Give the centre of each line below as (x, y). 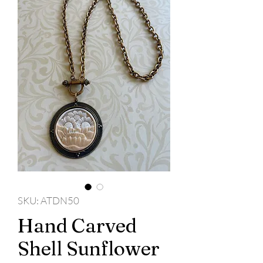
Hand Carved (77, 226)
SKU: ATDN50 (48, 201)
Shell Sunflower (89, 249)
